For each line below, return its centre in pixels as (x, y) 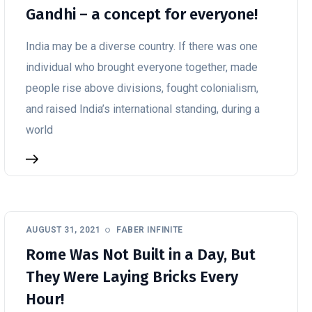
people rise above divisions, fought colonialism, (142, 88)
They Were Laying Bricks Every (132, 277)
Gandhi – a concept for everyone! (142, 14)
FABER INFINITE (150, 230)
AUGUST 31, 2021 (63, 230)
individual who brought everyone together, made (142, 67)
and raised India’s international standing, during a (143, 109)
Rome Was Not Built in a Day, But (141, 255)
